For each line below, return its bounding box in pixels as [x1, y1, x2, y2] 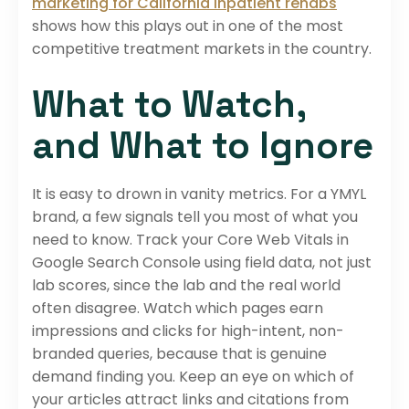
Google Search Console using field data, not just [32, 251, 372, 273]
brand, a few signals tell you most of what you [32, 205, 358, 227]
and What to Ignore [32, 121, 373, 169]
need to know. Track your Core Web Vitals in [32, 228, 349, 250]
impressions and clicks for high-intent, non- [32, 320, 344, 341]
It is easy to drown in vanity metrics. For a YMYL [32, 183, 366, 204]
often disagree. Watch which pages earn [32, 297, 323, 319]
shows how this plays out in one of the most [32, 15, 343, 37]
